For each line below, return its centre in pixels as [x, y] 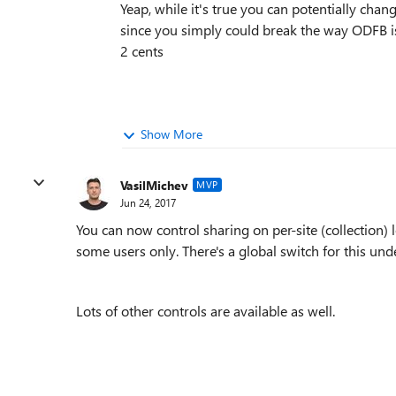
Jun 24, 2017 [148, 202]
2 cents [142, 51]
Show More [171, 134]
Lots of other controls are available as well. [206, 311]
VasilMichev [154, 185]
